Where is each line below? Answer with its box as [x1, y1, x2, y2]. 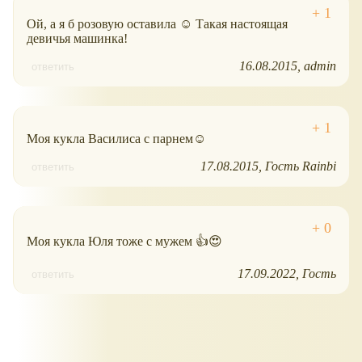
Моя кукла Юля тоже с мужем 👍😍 [27, 234, 222, 248]
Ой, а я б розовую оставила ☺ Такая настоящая [27, 16, 288, 31]
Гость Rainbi [265, 158, 336, 173]
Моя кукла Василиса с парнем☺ [27, 131, 206, 145]
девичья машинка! [27, 31, 128, 45]
